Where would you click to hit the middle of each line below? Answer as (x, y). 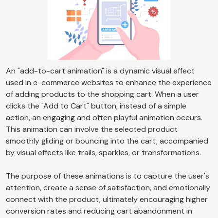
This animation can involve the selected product (92, 129)
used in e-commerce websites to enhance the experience (109, 82)
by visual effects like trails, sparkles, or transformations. (103, 152)
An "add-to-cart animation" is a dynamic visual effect (100, 71)
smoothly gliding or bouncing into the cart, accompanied (107, 141)
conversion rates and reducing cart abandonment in (99, 211)
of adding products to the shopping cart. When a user (102, 94)
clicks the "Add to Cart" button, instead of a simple (96, 106)
